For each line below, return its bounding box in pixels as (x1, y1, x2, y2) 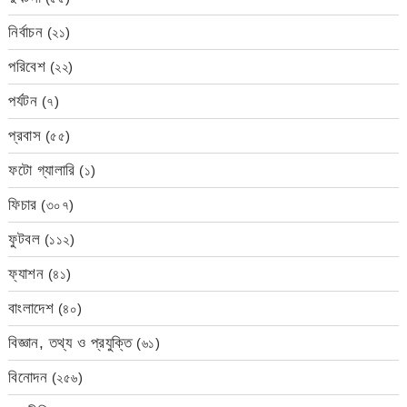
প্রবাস (8, 127, 42, 145)
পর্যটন (8, 93, 38, 111)
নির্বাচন (8, 24, 44, 42)
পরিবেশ (8, 58, 46, 76)
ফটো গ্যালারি (8, 162, 75, 180)
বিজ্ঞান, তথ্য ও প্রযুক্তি (8, 334, 133, 352)
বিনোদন (8, 369, 48, 387)
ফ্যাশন (8, 265, 45, 283)
